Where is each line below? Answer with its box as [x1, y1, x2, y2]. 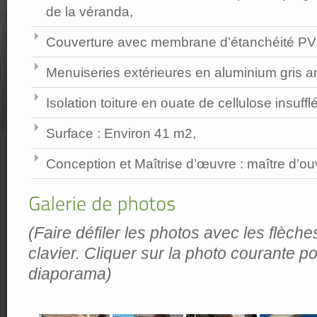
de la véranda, [46, 4, 133, 19]
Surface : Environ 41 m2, [46, 125, 196, 141]
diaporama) [28, 264, 112, 283]
